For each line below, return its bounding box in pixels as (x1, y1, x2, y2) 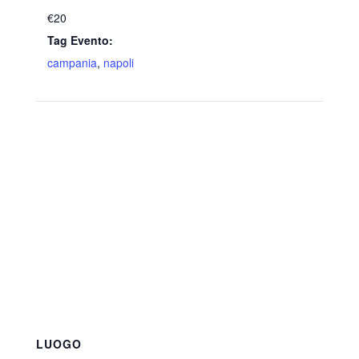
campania (46, 54, 97, 71)
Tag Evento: (46, 32, 113, 48)
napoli (103, 54, 134, 71)
